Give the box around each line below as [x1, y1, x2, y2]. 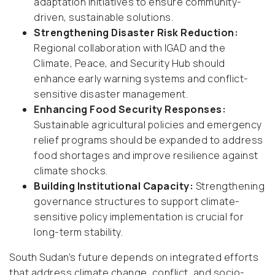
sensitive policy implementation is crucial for [34, 210, 244, 224]
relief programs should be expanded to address [34, 133, 263, 147]
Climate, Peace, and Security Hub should [34, 56, 225, 71]
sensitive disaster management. [34, 87, 188, 101]
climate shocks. [34, 164, 108, 178]
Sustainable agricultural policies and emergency [34, 118, 262, 132]
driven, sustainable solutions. [34, 10, 173, 25]
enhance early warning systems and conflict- [34, 72, 249, 86]
